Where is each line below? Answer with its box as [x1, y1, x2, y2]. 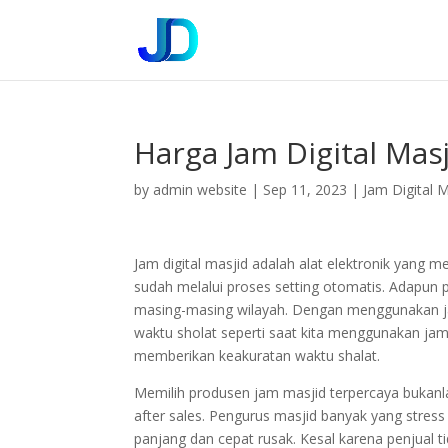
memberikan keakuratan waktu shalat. [134, 346, 381, 365]
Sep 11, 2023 [263, 180, 348, 199]
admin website [153, 180, 248, 199]
